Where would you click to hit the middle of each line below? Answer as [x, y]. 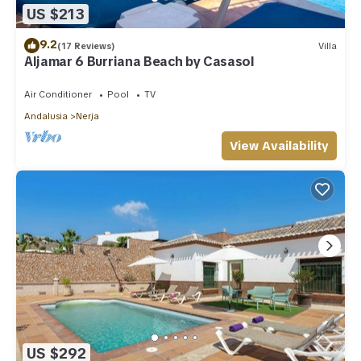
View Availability [279, 146]
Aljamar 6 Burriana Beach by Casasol [139, 62]
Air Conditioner [58, 95]
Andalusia [46, 116]
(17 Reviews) [86, 46]
